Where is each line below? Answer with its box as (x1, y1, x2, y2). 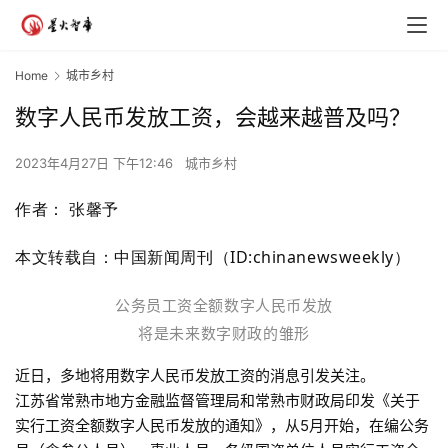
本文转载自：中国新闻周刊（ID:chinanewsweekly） (15, 246, 411, 269)
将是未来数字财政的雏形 (138, 324, 310, 344)
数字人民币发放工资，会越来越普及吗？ (15, 104, 411, 131)
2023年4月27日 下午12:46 (15, 155, 177, 172)
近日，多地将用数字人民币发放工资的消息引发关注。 (15, 366, 375, 386)
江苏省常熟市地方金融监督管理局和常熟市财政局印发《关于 (15, 391, 420, 411)
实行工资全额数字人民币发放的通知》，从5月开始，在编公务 (15, 416, 429, 436)
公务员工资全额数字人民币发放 (114, 296, 334, 316)
